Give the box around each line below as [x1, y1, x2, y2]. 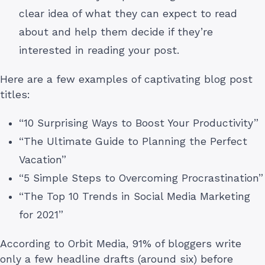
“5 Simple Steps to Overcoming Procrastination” [19, 172, 263, 184]
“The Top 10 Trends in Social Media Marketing [19, 190, 250, 202]
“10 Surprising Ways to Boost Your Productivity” [19, 117, 258, 129]
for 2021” [19, 208, 63, 221]
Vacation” [19, 153, 66, 166]
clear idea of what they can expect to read [19, 7, 237, 20]
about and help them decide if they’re [19, 25, 213, 38]
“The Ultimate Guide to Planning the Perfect [19, 135, 247, 147]
